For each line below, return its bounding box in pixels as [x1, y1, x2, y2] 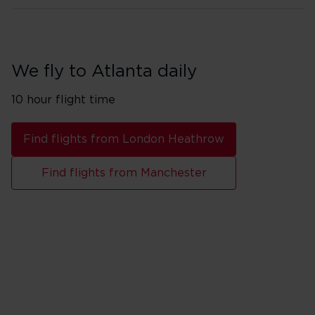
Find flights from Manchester [41, 167, 207, 179]
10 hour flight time [11, 94, 115, 105]
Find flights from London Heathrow [23, 134, 224, 145]
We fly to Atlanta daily [11, 63, 197, 80]
